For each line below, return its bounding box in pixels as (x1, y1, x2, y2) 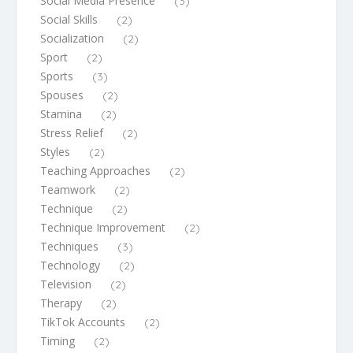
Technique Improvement (40, 219, 165, 235)
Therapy (40, 295, 82, 310)
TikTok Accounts (40, 314, 125, 329)
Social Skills (40, 11, 98, 27)
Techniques (40, 238, 98, 254)
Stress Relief (40, 124, 103, 140)
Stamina (40, 106, 82, 121)
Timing (40, 333, 75, 348)
